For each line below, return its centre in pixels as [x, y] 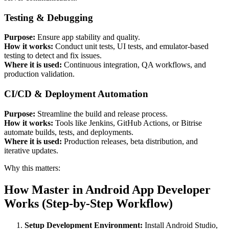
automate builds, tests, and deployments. [69, 132]
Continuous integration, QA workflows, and [134, 65]
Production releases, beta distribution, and [130, 141]
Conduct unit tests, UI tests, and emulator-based [131, 47]
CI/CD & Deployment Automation [76, 94]
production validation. [39, 74]
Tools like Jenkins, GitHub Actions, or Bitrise [128, 123]
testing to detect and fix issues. [53, 56]
